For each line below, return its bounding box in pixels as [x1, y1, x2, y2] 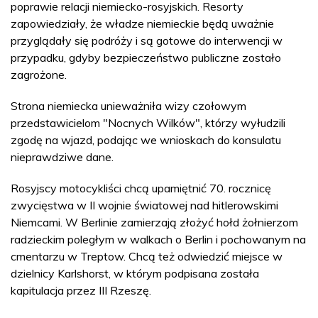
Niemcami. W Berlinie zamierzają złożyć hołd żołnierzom [11, 215, 298, 229]
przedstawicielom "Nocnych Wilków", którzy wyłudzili [11, 116, 285, 130]
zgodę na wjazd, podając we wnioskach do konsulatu [11, 133, 281, 147]
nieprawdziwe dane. [11, 150, 114, 164]
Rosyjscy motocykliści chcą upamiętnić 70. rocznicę [11, 181, 271, 195]
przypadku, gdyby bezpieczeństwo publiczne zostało [11, 50, 281, 65]
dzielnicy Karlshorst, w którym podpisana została [11, 266, 259, 280]
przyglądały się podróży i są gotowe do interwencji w [11, 33, 283, 48]
